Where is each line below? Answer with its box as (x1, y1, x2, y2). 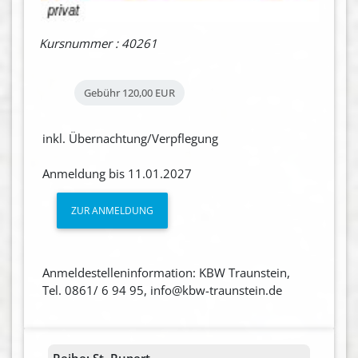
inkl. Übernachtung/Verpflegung (42, 129, 218, 146)
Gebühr (83, 85, 120, 100)
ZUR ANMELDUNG (70, 203, 153, 217)
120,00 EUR (121, 85, 175, 100)
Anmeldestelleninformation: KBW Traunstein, (42, 264, 290, 280)
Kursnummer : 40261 (38, 35, 157, 52)
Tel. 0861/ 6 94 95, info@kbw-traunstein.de (42, 281, 282, 298)
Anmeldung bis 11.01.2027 (42, 165, 192, 181)
